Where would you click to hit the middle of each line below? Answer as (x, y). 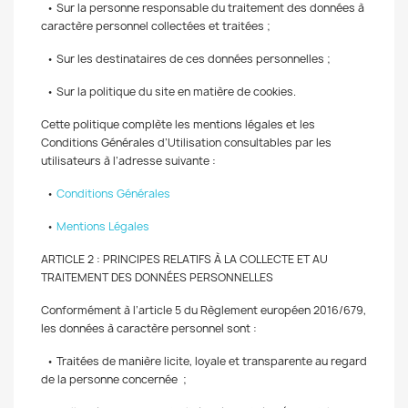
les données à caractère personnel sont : (153, 328)
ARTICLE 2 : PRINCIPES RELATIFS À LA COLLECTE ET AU (184, 259)
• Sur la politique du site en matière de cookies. (171, 92)
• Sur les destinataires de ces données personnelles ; (186, 59)
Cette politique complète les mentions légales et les (178, 124)
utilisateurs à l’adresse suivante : (131, 161)
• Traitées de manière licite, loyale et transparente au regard (204, 361)
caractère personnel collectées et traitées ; (156, 26)
